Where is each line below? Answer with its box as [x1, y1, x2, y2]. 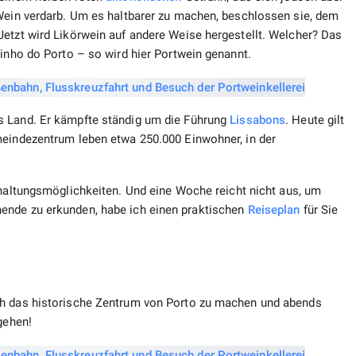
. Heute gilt [285, 113, 345, 128]
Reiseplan [247, 203, 300, 218]
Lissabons [230, 113, 286, 128]
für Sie [300, 203, 339, 218]
